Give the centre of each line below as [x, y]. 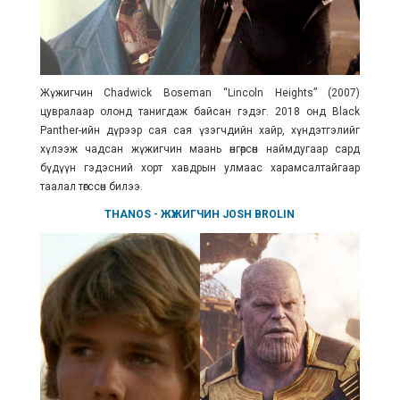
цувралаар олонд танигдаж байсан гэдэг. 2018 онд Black [200, 112]
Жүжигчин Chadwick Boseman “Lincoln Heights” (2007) [200, 93]
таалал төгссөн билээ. [92, 187]
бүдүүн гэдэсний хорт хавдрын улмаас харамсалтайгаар [200, 168]
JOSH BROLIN [259, 215]
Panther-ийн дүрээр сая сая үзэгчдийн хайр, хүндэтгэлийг [200, 131]
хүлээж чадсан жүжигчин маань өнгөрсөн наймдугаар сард [200, 150]
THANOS [128, 215]
